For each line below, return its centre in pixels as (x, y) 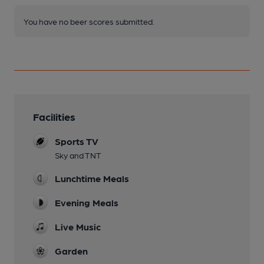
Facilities (54, 116)
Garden (71, 250)
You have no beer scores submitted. (89, 21)
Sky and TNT (78, 155)
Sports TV (77, 141)
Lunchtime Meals (92, 178)
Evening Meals (87, 202)
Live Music (78, 226)
